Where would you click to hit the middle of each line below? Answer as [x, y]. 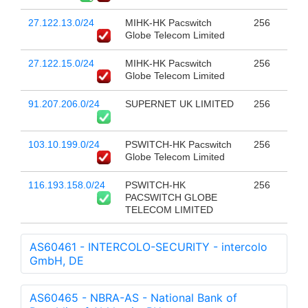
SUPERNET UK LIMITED [179, 104]
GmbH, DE [57, 261]
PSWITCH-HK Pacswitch [178, 145]
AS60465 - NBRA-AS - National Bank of [133, 298]
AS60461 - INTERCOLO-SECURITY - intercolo [148, 247]
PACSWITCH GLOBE [171, 198]
